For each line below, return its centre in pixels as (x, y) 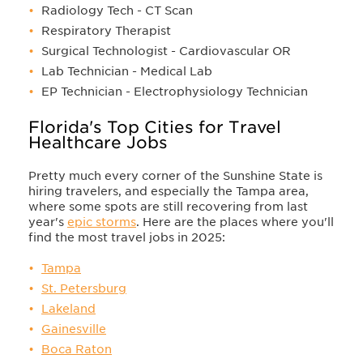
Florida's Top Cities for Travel (155, 128)
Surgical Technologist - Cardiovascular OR (166, 51)
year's (48, 222)
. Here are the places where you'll (235, 222)
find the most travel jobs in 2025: (127, 238)
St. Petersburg (84, 289)
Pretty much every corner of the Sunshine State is (175, 176)
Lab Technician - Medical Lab (127, 72)
